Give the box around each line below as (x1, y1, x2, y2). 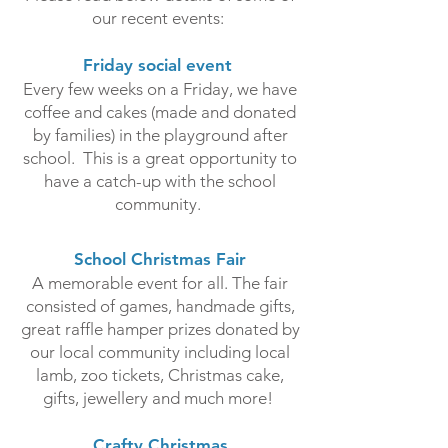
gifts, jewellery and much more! (43, 388, 277, 408)
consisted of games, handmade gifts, (25, 296, 295, 316)
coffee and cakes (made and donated (24, 102, 296, 122)
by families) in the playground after (32, 125, 288, 145)
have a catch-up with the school (44, 171, 276, 191)
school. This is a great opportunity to (23, 148, 297, 168)
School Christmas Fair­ (74, 249, 246, 269)
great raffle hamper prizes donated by (20, 319, 300, 339)
